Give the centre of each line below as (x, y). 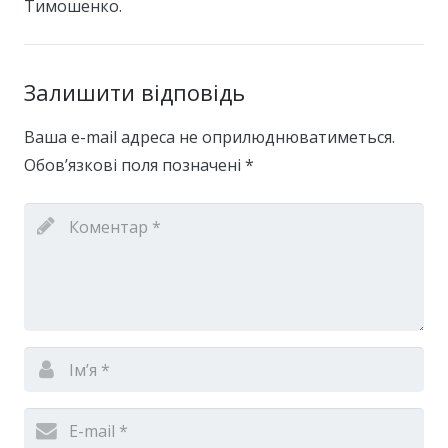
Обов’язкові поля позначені (134, 165)
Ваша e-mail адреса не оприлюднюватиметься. (209, 137)
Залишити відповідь (134, 92)
